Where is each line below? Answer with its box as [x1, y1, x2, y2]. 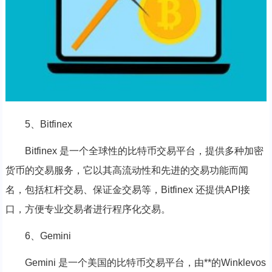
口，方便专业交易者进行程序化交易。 [5, 203, 171, 214]
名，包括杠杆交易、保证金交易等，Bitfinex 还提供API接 [5, 184, 250, 195]
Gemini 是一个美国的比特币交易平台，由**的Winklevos [24, 257, 266, 268]
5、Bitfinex [24, 118, 72, 129]
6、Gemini [24, 230, 71, 241]
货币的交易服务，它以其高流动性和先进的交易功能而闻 [5, 165, 248, 175]
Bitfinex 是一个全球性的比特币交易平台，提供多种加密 [24, 145, 263, 156]
